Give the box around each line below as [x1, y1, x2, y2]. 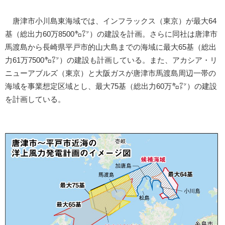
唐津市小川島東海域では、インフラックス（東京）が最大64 [5, 17, 216, 25]
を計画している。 [5, 95, 65, 103]
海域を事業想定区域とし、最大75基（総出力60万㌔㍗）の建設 [5, 82, 217, 90]
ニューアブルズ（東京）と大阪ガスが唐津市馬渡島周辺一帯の [5, 69, 216, 77]
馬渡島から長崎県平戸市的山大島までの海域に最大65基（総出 [5, 43, 216, 51]
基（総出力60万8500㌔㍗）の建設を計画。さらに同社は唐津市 [5, 30, 217, 38]
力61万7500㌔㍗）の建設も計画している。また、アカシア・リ [5, 56, 217, 64]
